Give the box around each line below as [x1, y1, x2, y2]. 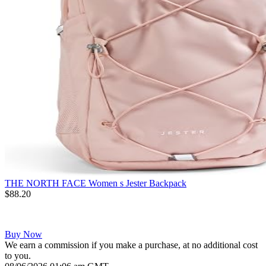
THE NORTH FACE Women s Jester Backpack [5, 178, 186, 188]
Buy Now [5, 229, 42, 239]
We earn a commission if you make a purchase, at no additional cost [5, 239, 258, 250]
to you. [5, 250, 31, 261]
